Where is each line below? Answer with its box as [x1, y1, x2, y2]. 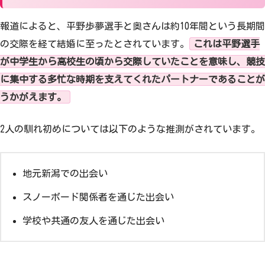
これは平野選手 [193, 38, 260, 49]
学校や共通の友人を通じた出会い [22, 216, 164, 226]
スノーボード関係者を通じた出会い [22, 192, 174, 202]
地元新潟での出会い [22, 169, 108, 179]
